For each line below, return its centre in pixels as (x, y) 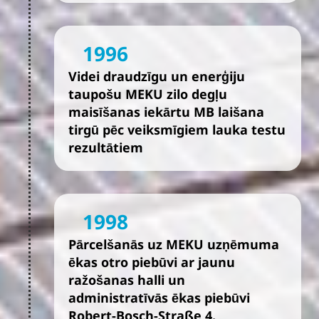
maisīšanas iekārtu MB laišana (166, 112)
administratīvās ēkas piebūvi (159, 298)
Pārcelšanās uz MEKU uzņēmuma (174, 244)
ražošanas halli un (127, 280)
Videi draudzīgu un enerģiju (157, 76)
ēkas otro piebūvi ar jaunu (152, 262)
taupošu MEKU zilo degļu (148, 94)
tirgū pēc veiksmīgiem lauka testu (177, 130)
